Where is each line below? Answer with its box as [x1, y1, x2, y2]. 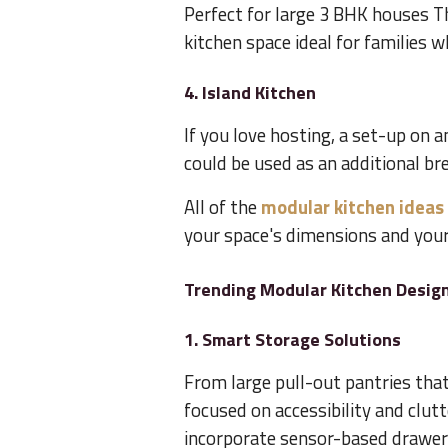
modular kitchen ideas [261, 193, 444, 222]
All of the [184, 193, 261, 222]
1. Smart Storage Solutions [184, 326, 401, 354]
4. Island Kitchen [184, 79, 316, 107]
